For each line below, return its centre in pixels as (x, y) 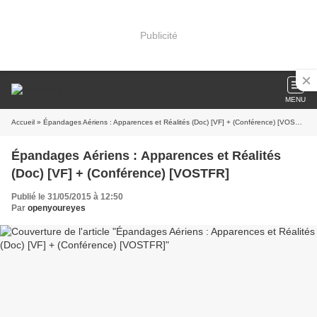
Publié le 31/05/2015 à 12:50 (67, 197)
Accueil (23, 122)
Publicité (158, 35)
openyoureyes (57, 208)
